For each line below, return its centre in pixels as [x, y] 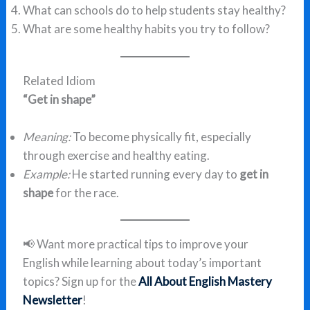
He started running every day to [155, 174]
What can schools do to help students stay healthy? [155, 10]
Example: [47, 174]
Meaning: [47, 136]
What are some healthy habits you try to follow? [147, 29]
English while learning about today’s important [143, 263]
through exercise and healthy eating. [117, 155]
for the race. [86, 192]
